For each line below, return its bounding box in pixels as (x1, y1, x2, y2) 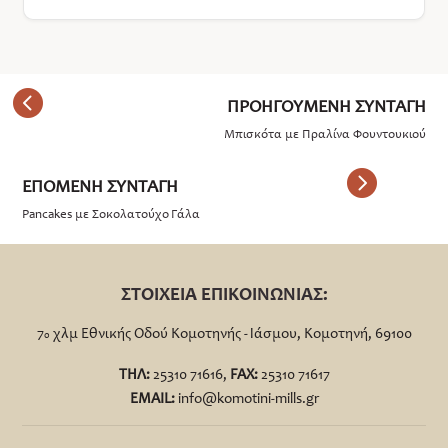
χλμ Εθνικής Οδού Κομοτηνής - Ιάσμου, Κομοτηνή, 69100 (49, 323, 412, 342)
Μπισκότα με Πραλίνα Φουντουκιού (223, 125, 426, 141)
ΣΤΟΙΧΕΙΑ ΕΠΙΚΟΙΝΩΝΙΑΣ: (120, 281, 328, 305)
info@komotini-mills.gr (177, 388, 319, 407)
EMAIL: (129, 388, 175, 407)
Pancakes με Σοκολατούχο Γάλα (22, 205, 201, 221)
